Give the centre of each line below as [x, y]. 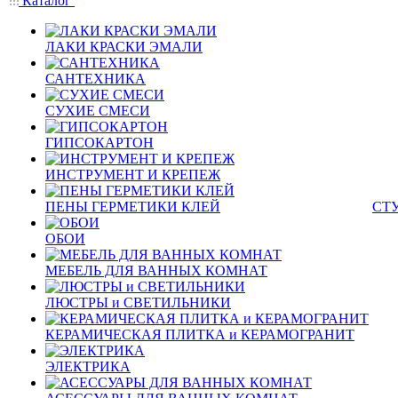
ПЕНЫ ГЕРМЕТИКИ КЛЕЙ [133, 207]
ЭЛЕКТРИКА [88, 366]
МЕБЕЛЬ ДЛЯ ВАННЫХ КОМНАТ [156, 271]
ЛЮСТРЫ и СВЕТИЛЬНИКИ [138, 302]
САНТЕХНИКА [96, 79]
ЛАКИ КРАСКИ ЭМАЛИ [124, 47]
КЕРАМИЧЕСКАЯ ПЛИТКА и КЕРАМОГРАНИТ [200, 334]
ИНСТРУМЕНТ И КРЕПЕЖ [133, 175]
